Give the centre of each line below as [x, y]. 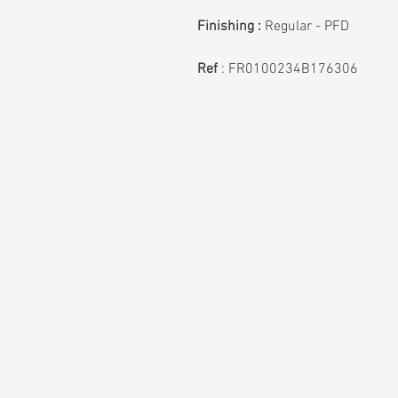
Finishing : [229, 27]
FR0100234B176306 [293, 69]
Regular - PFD [307, 27]
